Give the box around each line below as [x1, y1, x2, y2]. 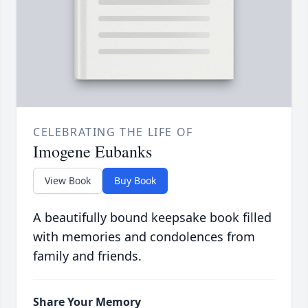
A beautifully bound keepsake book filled [33, 209, 272, 226]
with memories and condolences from [33, 228, 255, 245]
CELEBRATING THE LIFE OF [33, 124, 193, 140]
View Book [45, 174, 91, 188]
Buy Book [114, 174, 156, 188]
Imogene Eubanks [33, 140, 152, 163]
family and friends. [33, 247, 142, 265]
